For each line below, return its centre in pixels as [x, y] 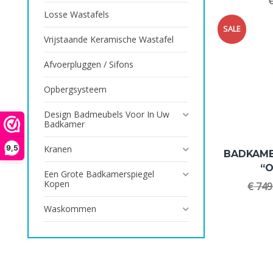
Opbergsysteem [75, 89]
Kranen [58, 149]
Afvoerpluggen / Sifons [89, 64]
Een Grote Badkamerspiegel [99, 174]
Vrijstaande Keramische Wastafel [109, 39]
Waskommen [70, 209]
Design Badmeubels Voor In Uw [107, 114]
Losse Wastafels [76, 14]
